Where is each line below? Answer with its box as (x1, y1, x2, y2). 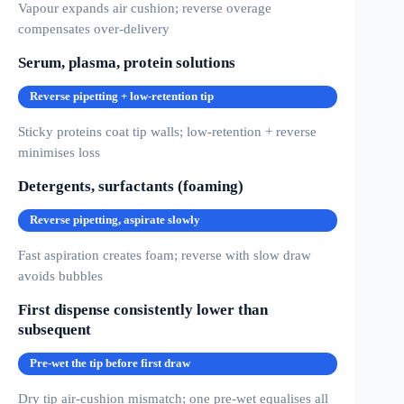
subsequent (18, 321, 91, 339)
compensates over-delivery (18, 21, 170, 37)
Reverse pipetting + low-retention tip (30, 90, 214, 104)
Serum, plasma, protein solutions (18, 54, 235, 72)
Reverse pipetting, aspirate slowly (30, 214, 200, 227)
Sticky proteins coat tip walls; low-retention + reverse (18, 124, 317, 140)
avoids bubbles (18, 268, 103, 284)
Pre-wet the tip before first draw (30, 357, 190, 371)
